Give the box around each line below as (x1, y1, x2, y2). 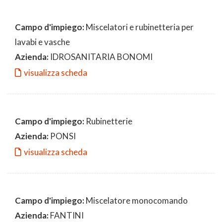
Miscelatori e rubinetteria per (84, 21, 194, 32)
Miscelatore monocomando (84, 195, 188, 206)
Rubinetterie (84, 115, 132, 126)
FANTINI (49, 210, 84, 221)
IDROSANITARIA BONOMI (49, 51, 153, 62)
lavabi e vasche (15, 36, 70, 47)
